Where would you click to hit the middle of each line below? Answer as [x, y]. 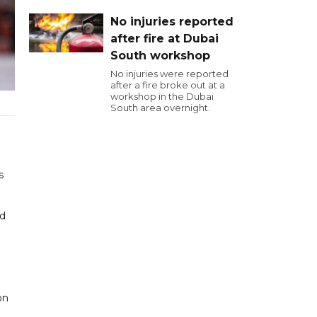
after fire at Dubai [165, 39]
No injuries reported [172, 22]
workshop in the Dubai [162, 96]
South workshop [160, 56]
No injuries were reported [169, 74]
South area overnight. [160, 108]
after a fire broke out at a [168, 85]
